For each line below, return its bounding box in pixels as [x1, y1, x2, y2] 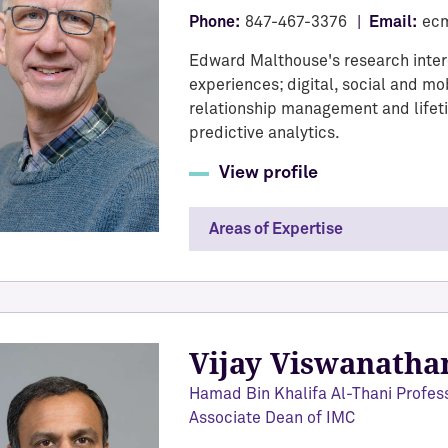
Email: [369, 14, 417, 30]
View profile [219, 164, 318, 182]
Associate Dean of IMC [189, 410, 355, 426]
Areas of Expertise [209, 221, 343, 237]
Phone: [189, 14, 240, 30]
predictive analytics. [189, 125, 340, 141]
